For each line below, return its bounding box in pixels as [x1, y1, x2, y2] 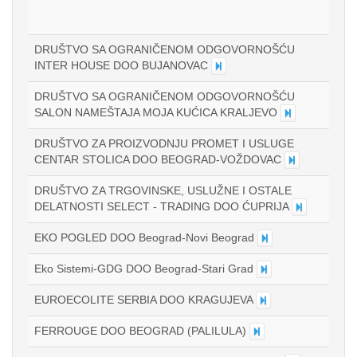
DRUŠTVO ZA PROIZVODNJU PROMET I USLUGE [34, 137, 294, 150]
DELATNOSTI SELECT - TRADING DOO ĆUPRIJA [34, 200, 292, 213]
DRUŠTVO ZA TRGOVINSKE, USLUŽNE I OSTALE [34, 184, 292, 197]
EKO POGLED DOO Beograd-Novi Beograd [34, 231, 257, 244]
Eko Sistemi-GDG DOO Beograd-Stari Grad [34, 262, 257, 275]
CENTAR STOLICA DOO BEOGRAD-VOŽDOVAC [34, 153, 284, 166]
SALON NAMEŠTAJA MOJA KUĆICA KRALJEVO [34, 106, 280, 119]
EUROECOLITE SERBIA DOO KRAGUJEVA [34, 293, 256, 306]
